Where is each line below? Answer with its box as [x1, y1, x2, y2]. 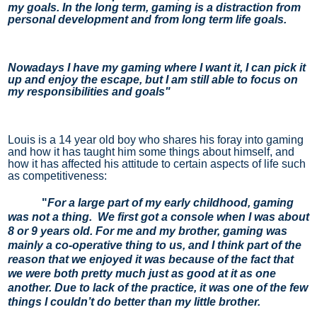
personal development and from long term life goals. [8, 13, 287, 26]
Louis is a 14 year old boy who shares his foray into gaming [8, 134, 304, 146]
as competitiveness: [8, 170, 107, 183]
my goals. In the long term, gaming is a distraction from [8, 1, 301, 14]
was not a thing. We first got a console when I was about [8, 211, 309, 224]
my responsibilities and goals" [8, 86, 171, 98]
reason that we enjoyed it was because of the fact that [8, 253, 294, 266]
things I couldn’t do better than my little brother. [8, 296, 260, 309]
